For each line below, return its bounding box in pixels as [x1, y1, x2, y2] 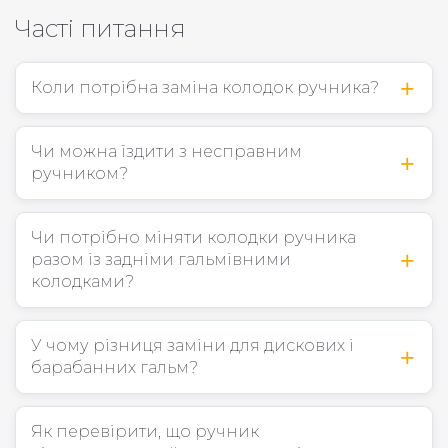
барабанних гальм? [31, 358, 198, 378]
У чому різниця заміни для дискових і [31, 336, 354, 356]
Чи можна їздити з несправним [31, 142, 302, 162]
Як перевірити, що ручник [31, 422, 259, 442]
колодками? [31, 272, 134, 292]
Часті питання [15, 13, 186, 44]
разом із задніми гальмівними [31, 250, 291, 270]
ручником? [31, 164, 128, 184]
